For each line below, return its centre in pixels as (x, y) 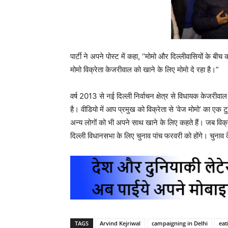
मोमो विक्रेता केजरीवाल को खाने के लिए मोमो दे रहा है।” (145, 69)
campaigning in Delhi (180, 223)
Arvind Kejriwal (120, 223)
